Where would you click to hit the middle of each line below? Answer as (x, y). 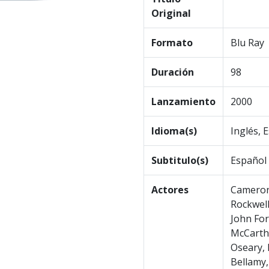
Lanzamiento (183, 101)
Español (249, 160)
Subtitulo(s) (180, 160)
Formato (172, 42)
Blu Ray (247, 42)
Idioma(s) (174, 131)
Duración (173, 72)
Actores (170, 189)
